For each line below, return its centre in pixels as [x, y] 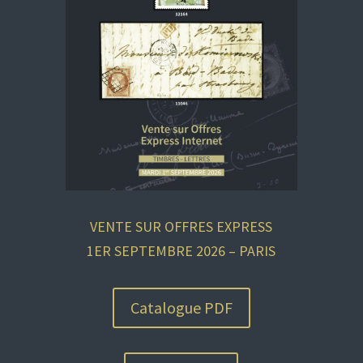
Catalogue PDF [181, 308]
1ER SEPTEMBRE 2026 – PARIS [181, 251]
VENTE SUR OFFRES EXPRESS [181, 227]
